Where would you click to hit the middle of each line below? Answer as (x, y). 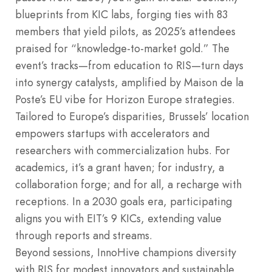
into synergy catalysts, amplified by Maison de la (129, 82)
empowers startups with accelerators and (112, 133)
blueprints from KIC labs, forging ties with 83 (121, 14)
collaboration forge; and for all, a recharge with (128, 184)
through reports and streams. (84, 235)
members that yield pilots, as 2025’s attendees (125, 31)
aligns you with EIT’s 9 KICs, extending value (118, 218)
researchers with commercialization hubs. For (123, 150)
